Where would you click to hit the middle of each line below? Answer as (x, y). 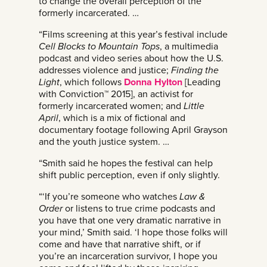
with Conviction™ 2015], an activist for (116, 94)
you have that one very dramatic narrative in (130, 220)
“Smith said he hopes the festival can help (126, 163)
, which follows (92, 82)
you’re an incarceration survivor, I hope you (128, 256)
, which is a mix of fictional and (122, 118)
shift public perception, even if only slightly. (129, 175)
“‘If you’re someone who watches (109, 196)
